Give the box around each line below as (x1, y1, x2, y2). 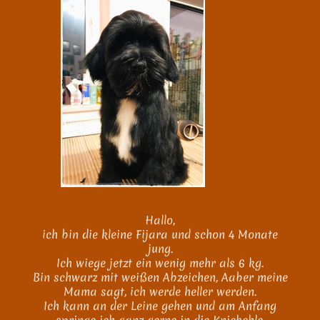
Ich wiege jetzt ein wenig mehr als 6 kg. (56, 255, 264, 271)
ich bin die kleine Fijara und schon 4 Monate (42, 226, 278, 242)
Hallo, (145, 212, 175, 228)
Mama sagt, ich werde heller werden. (64, 284, 256, 299)
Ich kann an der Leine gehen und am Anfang (44, 298, 276, 314)
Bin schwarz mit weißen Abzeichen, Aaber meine (32, 269, 288, 285)
